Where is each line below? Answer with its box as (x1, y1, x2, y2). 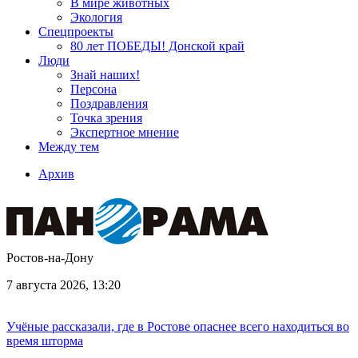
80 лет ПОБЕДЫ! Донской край (70, 39, 245, 53)
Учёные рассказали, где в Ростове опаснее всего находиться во (6, 320, 349, 333)
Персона (70, 82, 117, 96)
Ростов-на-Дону (6, 251, 93, 265)
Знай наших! (70, 68, 140, 82)
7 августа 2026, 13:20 (6, 278, 121, 292)
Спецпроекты (38, 25, 113, 38)
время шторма (6, 334, 83, 348)
